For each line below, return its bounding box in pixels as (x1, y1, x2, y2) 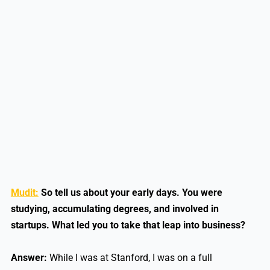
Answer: (10, 252, 47, 264)
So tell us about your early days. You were (40, 187, 222, 199)
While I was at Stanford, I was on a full (46, 252, 212, 264)
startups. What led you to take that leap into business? (10, 219, 245, 231)
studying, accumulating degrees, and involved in (10, 203, 219, 215)
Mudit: (10, 187, 39, 199)
